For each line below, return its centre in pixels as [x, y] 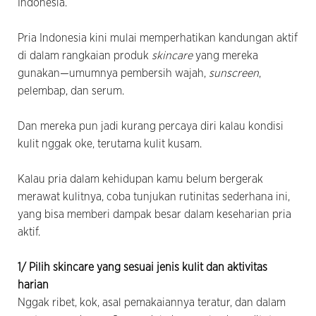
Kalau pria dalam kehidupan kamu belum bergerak [140, 179]
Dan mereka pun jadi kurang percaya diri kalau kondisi [151, 126]
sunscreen [234, 73]
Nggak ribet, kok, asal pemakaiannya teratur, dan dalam [152, 302]
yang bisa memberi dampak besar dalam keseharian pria [154, 214]
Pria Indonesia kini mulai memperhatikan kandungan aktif [158, 38]
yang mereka [227, 55]
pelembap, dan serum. [71, 91]
